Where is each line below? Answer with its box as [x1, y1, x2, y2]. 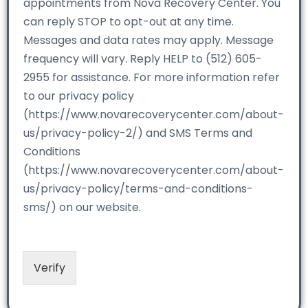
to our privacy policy [23, 87, 134, 104]
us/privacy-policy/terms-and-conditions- [23, 180, 253, 197]
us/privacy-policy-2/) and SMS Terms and [23, 124, 252, 141]
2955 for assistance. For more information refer [23, 69, 280, 85]
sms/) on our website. [23, 199, 141, 215]
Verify [34, 259, 65, 276]
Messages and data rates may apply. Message [23, 32, 274, 48]
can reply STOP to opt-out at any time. [23, 13, 234, 30]
